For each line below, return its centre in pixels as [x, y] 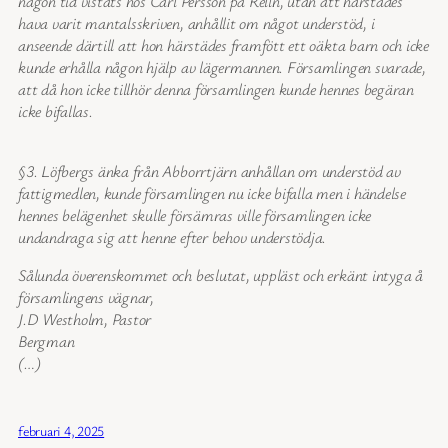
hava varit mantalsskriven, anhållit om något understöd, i [196, 22]
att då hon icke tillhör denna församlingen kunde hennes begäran [216, 88]
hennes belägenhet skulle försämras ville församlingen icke [195, 215]
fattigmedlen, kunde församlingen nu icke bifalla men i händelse [212, 193]
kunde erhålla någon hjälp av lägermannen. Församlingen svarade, [222, 66]
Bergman [46, 341]
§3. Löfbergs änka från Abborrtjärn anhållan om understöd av [209, 171]
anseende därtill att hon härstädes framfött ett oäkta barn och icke [223, 44]
